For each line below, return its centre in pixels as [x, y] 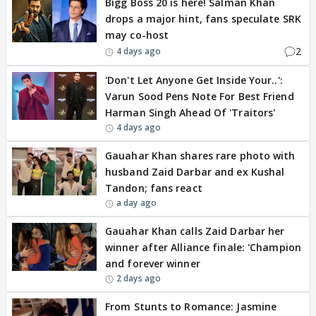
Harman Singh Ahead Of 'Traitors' [190, 113]
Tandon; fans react [154, 188]
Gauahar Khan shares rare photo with [200, 156]
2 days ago [139, 278]
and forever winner [153, 263]
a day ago [136, 203]
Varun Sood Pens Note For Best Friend [200, 96]
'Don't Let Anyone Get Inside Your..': [194, 80]
